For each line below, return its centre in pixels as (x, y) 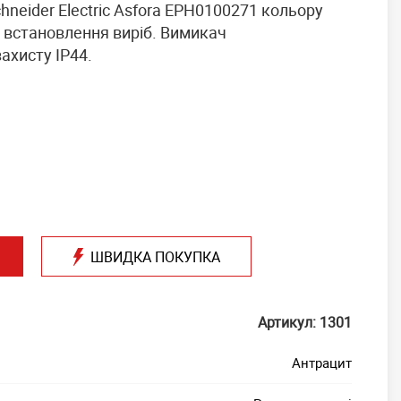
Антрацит (322, 363)
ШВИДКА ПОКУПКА (155, 256)
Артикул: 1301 (305, 322)
